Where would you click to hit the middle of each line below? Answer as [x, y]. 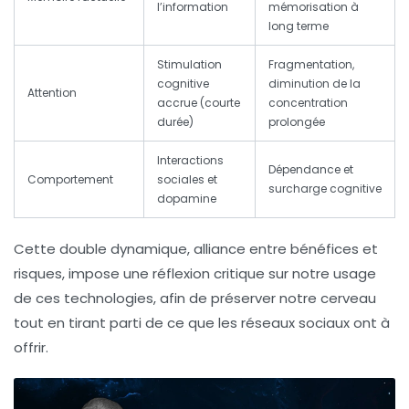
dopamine [187, 199]
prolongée [297, 122]
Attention [52, 93]
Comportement [70, 180]
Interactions [190, 161]
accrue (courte [199, 103]
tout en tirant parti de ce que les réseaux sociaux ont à [202, 323]
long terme [299, 26]
